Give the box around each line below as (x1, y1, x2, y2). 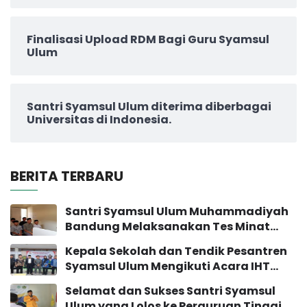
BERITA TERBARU (10, 166, 123, 186)
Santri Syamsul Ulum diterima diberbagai (27, 98, 271, 114)
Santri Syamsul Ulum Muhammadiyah (65, 203, 288, 219)
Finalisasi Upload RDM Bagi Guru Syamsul (27, 31, 269, 47)
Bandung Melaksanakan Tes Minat (65, 218, 270, 234)
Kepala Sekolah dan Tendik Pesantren (65, 243, 287, 259)
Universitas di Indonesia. (27, 111, 171, 127)
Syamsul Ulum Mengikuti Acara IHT (65, 258, 270, 274)
